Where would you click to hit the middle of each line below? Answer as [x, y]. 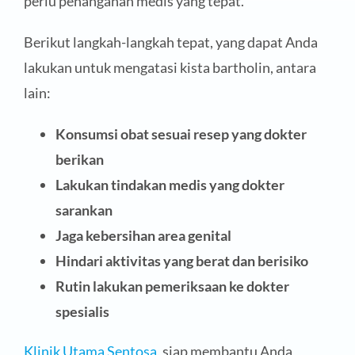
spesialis [82, 312]
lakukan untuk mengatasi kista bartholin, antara [170, 68]
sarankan [84, 210]
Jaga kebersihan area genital [143, 236]
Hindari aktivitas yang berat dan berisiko [181, 261]
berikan [79, 160]
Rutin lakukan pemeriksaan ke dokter [172, 286]
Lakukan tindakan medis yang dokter [170, 185]
